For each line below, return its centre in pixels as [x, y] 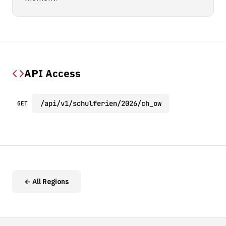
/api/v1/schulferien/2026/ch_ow [101, 103]
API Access [52, 73]
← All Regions [46, 182]
